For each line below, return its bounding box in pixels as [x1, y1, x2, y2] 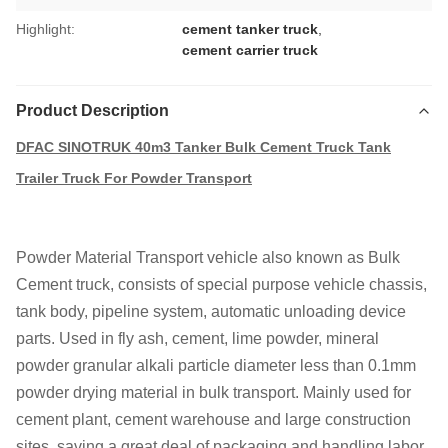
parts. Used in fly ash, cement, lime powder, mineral [16, 330, 379, 347]
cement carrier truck [182, 42, 319, 58]
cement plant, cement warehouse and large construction [16, 411, 411, 428]
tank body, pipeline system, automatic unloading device [16, 303, 406, 320]
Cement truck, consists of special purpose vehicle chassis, [16, 276, 427, 293]
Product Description [16, 102, 169, 119]
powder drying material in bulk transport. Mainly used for [16, 384, 411, 401]
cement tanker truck [182, 21, 319, 37]
